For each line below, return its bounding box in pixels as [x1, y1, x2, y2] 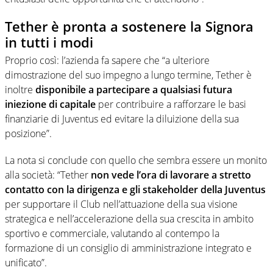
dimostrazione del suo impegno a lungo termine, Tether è [5, 68, 252, 82]
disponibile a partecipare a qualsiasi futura [35, 83, 232, 97]
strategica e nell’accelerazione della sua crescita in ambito [5, 212, 253, 226]
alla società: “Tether [5, 168, 91, 182]
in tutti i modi [5, 32, 93, 51]
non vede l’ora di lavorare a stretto [91, 168, 251, 182]
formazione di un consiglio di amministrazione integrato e [5, 241, 252, 255]
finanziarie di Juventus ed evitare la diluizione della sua [5, 112, 239, 126]
